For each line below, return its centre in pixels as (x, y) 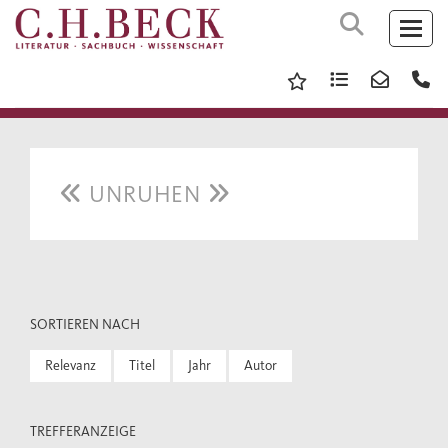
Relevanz (70, 365)
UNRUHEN (145, 194)
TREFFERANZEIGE (83, 431)
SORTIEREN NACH (85, 324)
